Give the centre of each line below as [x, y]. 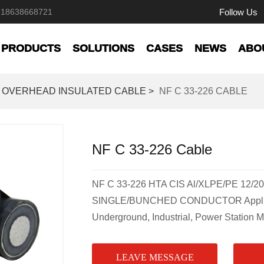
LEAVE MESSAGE [155, 257]
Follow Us [238, 12]
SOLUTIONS [103, 48]
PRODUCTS [31, 48]
